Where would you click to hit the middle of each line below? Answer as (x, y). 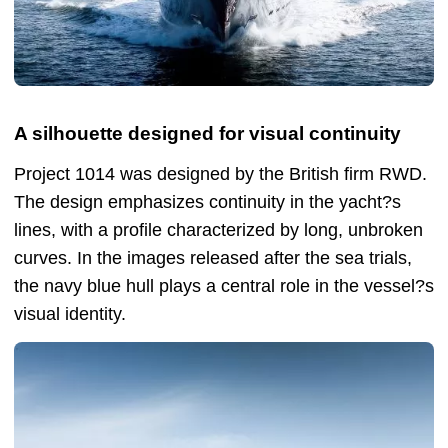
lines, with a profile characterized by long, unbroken (218, 230)
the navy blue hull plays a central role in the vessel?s (224, 286)
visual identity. (70, 314)
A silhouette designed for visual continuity (207, 134)
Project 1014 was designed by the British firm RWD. (220, 174)
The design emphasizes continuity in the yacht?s (207, 202)
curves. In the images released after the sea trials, (213, 258)
